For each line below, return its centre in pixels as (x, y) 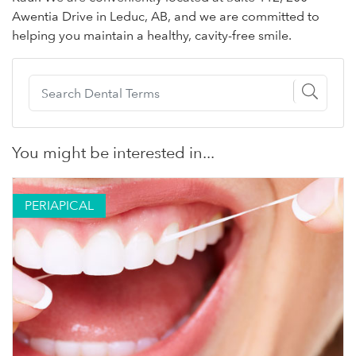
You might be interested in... (113, 153)
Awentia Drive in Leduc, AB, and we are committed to (166, 17)
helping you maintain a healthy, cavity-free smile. (152, 36)
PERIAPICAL (59, 206)
